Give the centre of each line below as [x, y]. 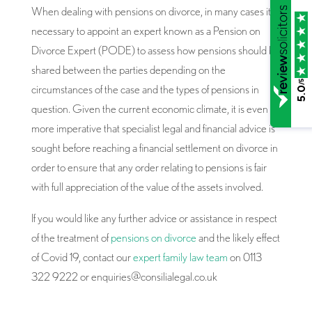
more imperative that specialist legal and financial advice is [153, 128]
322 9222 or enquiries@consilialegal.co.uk [124, 276]
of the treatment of [71, 237]
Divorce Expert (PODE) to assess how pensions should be [155, 50]
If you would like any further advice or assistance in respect [154, 218]
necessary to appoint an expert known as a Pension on [146, 31]
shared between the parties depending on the [128, 70]
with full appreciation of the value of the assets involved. [147, 187]
